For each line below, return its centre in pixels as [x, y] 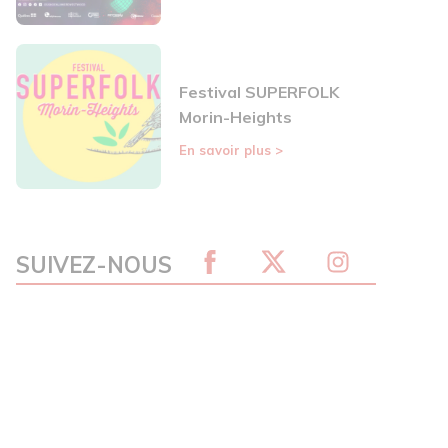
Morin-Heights [235, 117]
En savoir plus [227, 150]
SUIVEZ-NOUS [94, 265]
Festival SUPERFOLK [259, 92]
